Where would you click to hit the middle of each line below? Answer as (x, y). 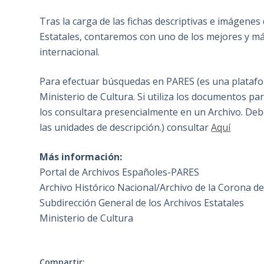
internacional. (70, 52)
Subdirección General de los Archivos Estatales (142, 203)
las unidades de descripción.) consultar (126, 128)
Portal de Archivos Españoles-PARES (120, 172)
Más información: (81, 157)
